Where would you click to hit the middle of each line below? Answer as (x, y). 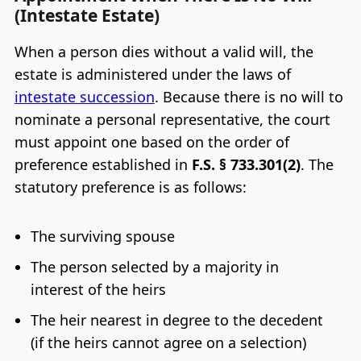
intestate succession (84, 96)
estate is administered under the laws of (152, 74)
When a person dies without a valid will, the (164, 51)
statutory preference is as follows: (130, 187)
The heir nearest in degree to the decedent (176, 320)
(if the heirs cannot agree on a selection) (168, 342)
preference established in (103, 164)
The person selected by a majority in (154, 266)
